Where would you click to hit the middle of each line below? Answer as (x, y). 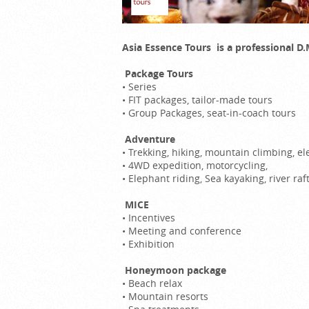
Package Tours (158, 73)
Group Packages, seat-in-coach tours (212, 112)
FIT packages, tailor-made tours (200, 99)
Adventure (149, 139)
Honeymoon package (174, 270)
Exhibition (151, 243)
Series (147, 86)
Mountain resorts (168, 296)
